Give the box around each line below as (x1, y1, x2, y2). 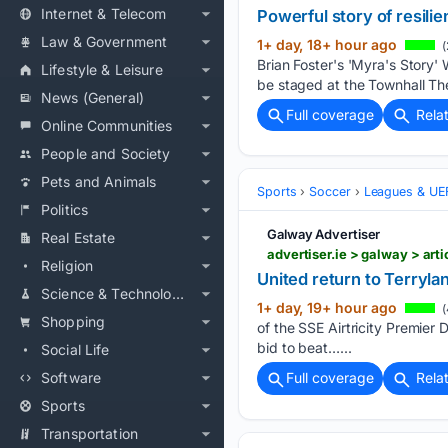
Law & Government (41, 33, 168, 50)
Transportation (41, 425, 138, 442)
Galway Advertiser (267, 226, 381, 243)
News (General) (41, 89, 144, 106)
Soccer (309, 184, 351, 200)
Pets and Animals (41, 173, 157, 190)
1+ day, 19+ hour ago (257, 299, 401, 317)
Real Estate (41, 229, 116, 246)
